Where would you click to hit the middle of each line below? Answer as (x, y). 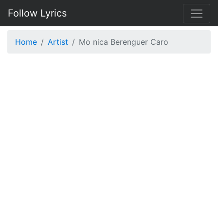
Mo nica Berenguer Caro (124, 42)
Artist (58, 42)
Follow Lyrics (37, 13)
